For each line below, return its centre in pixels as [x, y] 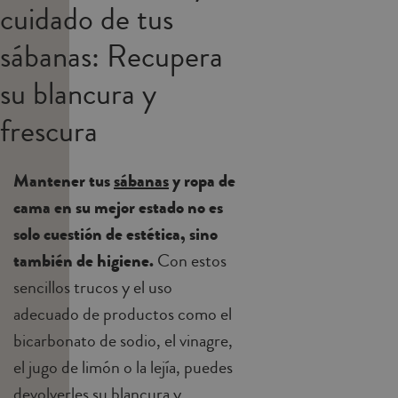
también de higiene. [84, 261]
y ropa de [202, 181]
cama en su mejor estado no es [118, 207]
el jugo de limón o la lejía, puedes [123, 367]
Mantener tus [64, 181]
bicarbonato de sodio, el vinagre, [123, 341]
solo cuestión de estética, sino [115, 234]
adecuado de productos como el [123, 314]
